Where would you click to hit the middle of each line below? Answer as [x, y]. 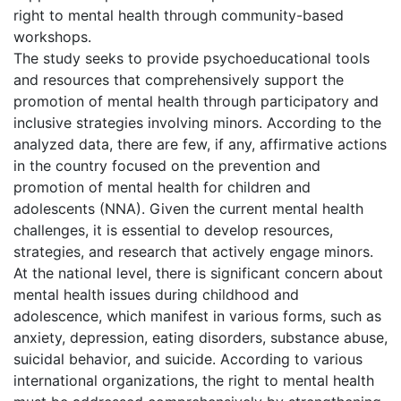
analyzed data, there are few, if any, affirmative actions [200, 144]
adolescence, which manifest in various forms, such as [197, 316]
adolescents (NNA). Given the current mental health [188, 208]
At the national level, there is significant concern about [198, 273]
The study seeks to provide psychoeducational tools [192, 58]
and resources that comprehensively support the [179, 79]
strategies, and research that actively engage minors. [193, 251]
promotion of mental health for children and [162, 187]
